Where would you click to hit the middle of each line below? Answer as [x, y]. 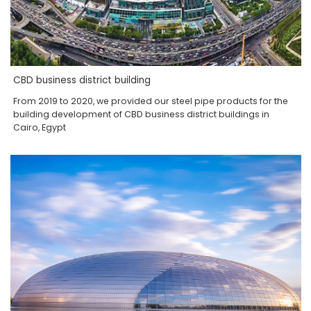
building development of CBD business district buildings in [142, 114]
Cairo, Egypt [40, 127]
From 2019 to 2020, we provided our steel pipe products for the [151, 101]
